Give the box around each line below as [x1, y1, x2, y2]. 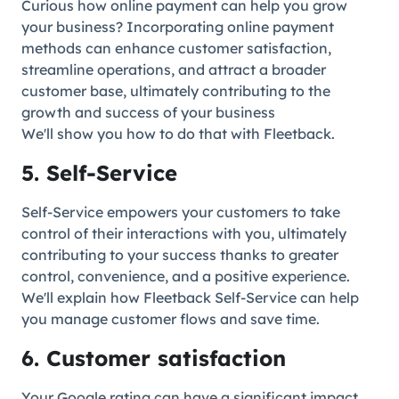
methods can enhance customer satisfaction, [21, 39, 331, 57]
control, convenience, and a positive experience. [21, 267, 350, 285]
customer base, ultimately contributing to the [21, 82, 330, 100]
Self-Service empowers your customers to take [21, 203, 340, 221]
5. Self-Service [21, 159, 177, 186]
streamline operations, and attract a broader [21, 61, 326, 78]
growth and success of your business [21, 103, 275, 121]
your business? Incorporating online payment [21, 18, 334, 36]
